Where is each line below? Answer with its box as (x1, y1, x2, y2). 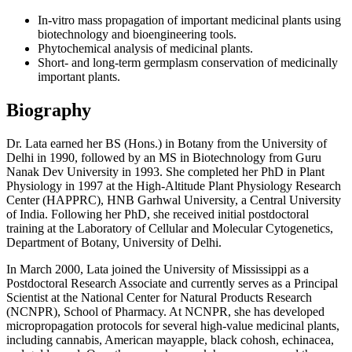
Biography (6, 99, 91, 120)
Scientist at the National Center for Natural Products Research (6, 290, 312, 304)
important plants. (38, 70, 120, 84)
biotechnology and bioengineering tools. (38, 27, 236, 42)
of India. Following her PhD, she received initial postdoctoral (6, 207, 309, 221)
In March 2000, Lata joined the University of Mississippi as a (6, 262, 309, 276)
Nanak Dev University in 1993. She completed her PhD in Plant (6, 164, 324, 178)
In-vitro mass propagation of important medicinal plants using (38, 13, 341, 27)
